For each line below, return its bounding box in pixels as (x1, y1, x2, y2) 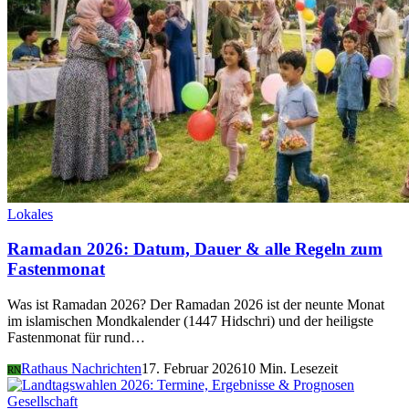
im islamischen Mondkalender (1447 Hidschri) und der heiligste (7, 313, 373, 330)
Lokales (7, 205, 53, 222)
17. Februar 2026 (142, 361, 241, 377)
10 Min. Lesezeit (241, 361, 338, 377)
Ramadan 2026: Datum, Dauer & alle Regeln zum (7, 239, 383, 259)
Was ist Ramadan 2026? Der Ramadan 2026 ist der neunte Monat (7, 297, 384, 313)
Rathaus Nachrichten (21, 361, 142, 377)
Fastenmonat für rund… (7, 330, 145, 346)
